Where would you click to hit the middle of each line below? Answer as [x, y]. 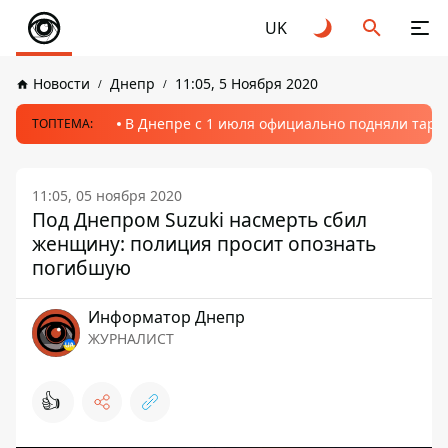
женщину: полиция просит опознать [204, 243]
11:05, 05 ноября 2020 [107, 195]
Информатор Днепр [166, 317]
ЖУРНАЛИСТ [131, 338]
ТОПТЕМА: [62, 123]
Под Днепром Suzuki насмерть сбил [199, 219]
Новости [61, 83]
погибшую [81, 267]
